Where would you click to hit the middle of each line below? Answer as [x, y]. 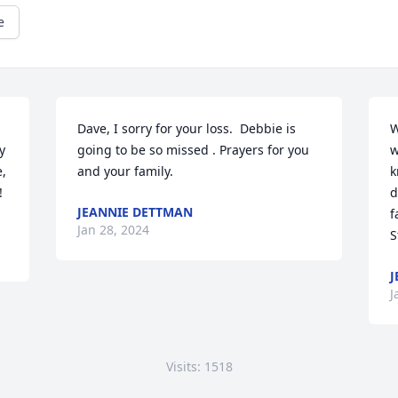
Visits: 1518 [199, 366]
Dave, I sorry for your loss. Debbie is [187, 128]
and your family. [126, 171]
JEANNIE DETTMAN [135, 212]
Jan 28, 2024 [114, 230]
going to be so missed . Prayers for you [194, 150]
